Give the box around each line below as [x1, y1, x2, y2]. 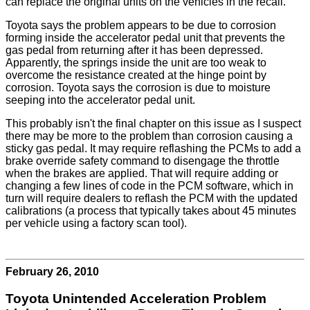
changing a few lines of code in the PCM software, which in [6, 180, 293, 192]
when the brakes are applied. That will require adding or [6, 167, 278, 180]
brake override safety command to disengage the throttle [6, 155, 280, 167]
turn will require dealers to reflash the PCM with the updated [6, 192, 298, 205]
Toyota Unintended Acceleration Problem [6, 291, 266, 306]
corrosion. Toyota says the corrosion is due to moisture [6, 82, 271, 94]
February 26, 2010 [6, 266, 99, 278]
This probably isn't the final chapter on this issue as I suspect [6, 118, 301, 130]
